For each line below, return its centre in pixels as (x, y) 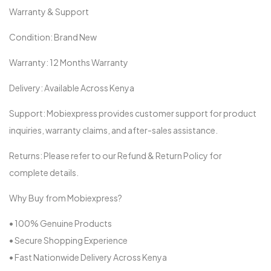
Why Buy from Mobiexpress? (66, 198)
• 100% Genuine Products (60, 223)
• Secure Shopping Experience (68, 240)
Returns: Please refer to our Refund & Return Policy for (116, 155)
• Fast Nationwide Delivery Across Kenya (88, 257)
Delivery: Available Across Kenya (72, 87)
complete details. (44, 172)
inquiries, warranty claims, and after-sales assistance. (113, 130)
